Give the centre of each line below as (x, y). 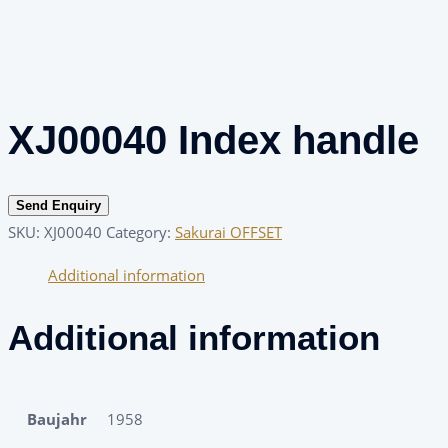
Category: (140, 232)
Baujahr (57, 419)
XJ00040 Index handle (213, 140)
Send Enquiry (58, 206)
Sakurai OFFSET (228, 232)
